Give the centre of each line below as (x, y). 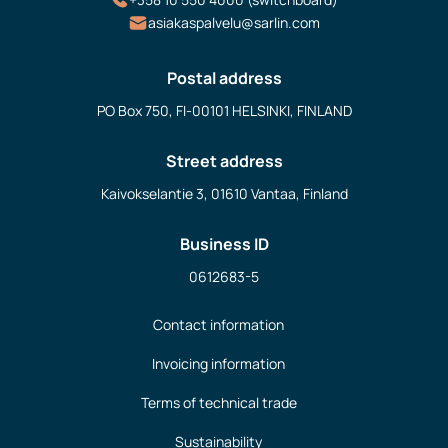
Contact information (218, 325)
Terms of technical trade (218, 403)
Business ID (224, 243)
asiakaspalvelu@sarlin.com (234, 22)
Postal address (224, 77)
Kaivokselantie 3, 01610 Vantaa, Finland (224, 193)
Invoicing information (218, 364)
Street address (224, 160)
